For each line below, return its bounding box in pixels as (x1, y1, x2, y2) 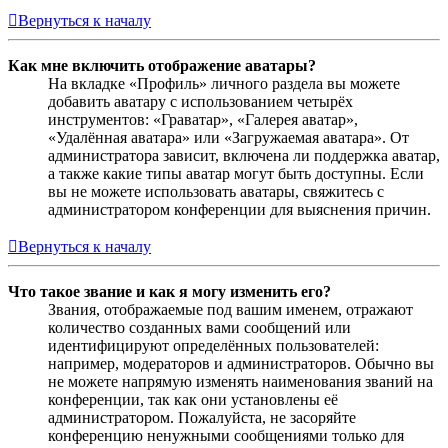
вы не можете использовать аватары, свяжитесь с (48, 182, 384, 200)
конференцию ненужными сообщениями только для (48, 426, 404, 444)
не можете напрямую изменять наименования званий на (48, 372, 433, 390)
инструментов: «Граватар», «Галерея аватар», (48, 110, 358, 128)
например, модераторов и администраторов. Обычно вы (48, 354, 434, 372)
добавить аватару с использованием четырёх (48, 92, 353, 110)
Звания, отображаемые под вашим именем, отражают (48, 300, 413, 318)
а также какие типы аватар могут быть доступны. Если (48, 164, 424, 182)
